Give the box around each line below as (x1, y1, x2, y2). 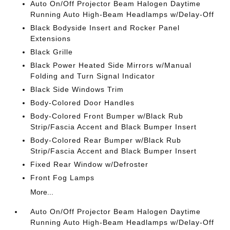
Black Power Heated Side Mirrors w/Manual (30, 61, 192, 69)
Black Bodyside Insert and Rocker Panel (30, 23, 180, 32)
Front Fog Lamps (30, 173, 95, 182)
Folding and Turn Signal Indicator (30, 71, 156, 80)
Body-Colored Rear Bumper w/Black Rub (30, 136, 182, 144)
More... (30, 187, 54, 196)
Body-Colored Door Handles (30, 98, 135, 107)
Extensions (30, 34, 71, 43)
